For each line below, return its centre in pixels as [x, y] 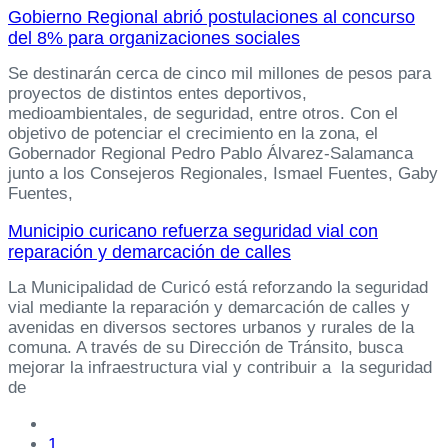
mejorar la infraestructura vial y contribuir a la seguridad [220, 367]
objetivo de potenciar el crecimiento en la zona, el [193, 133]
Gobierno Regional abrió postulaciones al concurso [211, 17]
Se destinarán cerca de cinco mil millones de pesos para [219, 73]
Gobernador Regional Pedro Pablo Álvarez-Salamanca [210, 153]
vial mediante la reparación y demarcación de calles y [209, 307]
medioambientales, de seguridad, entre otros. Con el [203, 113]
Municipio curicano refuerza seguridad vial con [193, 231]
